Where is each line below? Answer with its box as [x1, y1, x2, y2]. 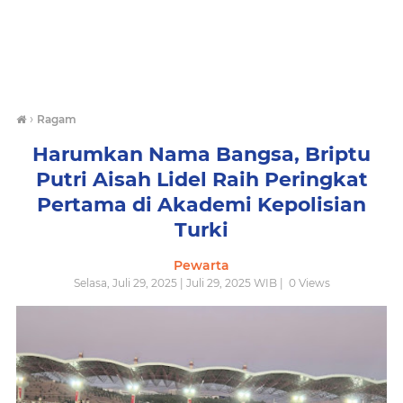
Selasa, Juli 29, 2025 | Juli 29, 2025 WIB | [73, 276, 286, 290]
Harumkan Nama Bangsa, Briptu [32, 142, 371, 166]
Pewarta [174, 257, 229, 273]
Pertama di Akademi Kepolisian [37, 193, 366, 217]
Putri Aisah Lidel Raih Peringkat [35, 167, 368, 192]
